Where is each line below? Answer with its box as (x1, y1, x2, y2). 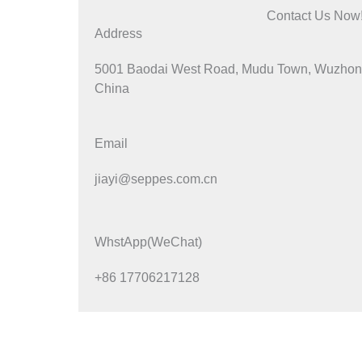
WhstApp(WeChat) (95, 234, 202, 249)
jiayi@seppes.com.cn (95, 171, 217, 186)
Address (95, 26, 142, 40)
